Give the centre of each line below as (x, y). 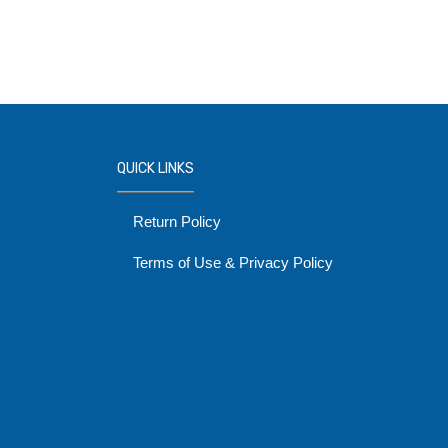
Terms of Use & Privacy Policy (233, 262)
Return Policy (177, 221)
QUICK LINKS (155, 168)
